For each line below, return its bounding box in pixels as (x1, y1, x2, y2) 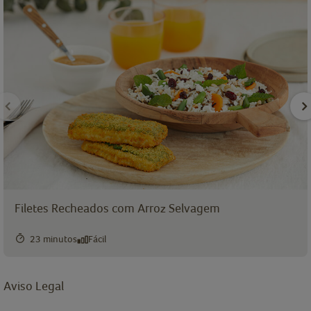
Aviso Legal (3, 278, 64, 293)
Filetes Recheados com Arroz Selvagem (15, 200, 220, 215)
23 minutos (30, 233, 77, 245)
